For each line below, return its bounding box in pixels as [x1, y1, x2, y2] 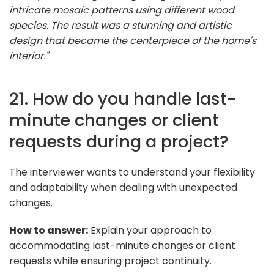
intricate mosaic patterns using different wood [9, 2, 234, 17]
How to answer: [9, 223, 88, 237]
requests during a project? [9, 129, 229, 154]
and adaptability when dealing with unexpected [9, 180, 237, 194]
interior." [9, 48, 48, 63]
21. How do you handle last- [9, 86, 236, 111]
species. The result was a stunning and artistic [9, 18, 232, 32]
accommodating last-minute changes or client [9, 238, 235, 253]
